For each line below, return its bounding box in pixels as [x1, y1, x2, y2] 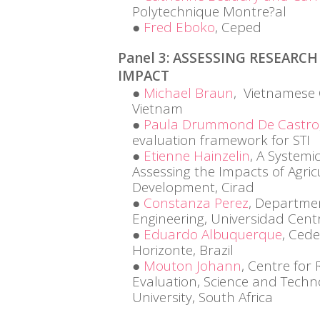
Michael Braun [144, 84, 234, 102]
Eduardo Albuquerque [144, 225, 282, 244]
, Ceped [215, 18, 261, 36]
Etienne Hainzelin [144, 146, 250, 165]
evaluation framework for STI [132, 131, 310, 149]
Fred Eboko [144, 18, 215, 36]
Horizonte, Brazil [132, 241, 234, 259]
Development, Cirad [132, 178, 254, 196]
